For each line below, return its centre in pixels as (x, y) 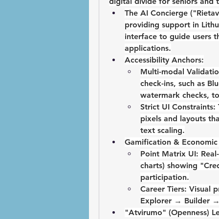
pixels (151, 119)
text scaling (161, 131)
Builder (197, 201)
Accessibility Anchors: (164, 60)
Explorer (157, 201)
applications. (148, 48)
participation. (165, 177)
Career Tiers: (164, 189)
